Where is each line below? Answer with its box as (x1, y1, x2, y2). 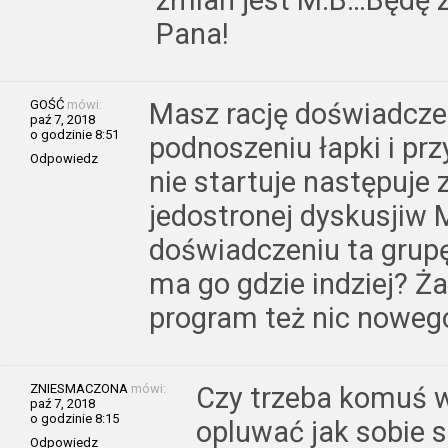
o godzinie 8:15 (30, 410, 119, 426)
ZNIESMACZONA (30, 380, 128, 396)
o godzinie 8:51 (30, 126, 119, 142)
